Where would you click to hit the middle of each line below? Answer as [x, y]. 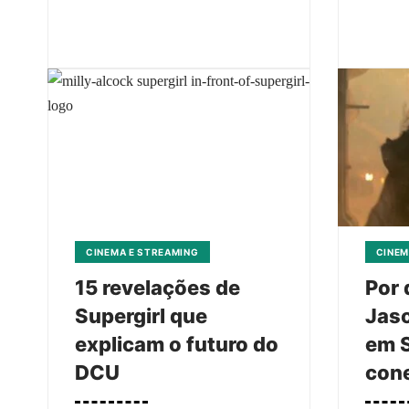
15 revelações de [157, 287]
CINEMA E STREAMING [142, 252]
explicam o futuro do [177, 344]
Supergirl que [141, 315]
